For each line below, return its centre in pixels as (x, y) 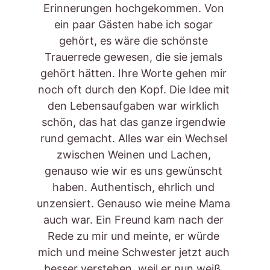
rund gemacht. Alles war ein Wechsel (135, 138)
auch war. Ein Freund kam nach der (135, 220)
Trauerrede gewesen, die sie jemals (135, 57)
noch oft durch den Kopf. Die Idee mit (135, 89)
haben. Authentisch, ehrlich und (135, 187)
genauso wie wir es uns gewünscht (135, 171)
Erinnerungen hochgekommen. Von (135, 8)
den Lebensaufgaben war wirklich (135, 106)
